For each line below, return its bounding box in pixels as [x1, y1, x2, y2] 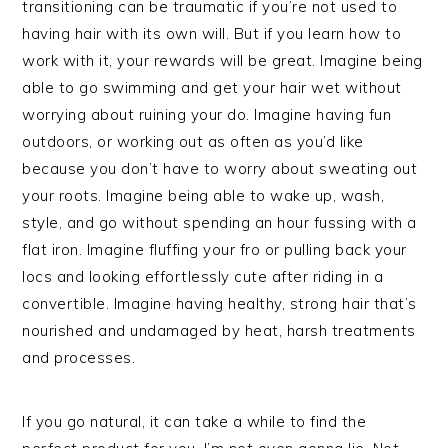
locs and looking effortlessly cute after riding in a [22, 267, 384, 286]
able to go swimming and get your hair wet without [22, 78, 402, 97]
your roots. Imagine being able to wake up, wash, [22, 186, 385, 205]
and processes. [22, 348, 136, 367]
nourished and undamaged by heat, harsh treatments [22, 321, 416, 340]
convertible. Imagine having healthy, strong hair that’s [22, 294, 417, 313]
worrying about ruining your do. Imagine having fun [22, 105, 392, 124]
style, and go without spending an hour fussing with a [22, 213, 417, 232]
